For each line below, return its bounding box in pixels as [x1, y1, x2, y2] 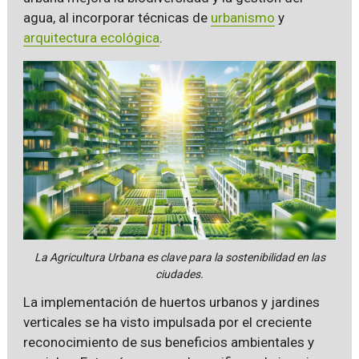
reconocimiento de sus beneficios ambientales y [22, 333, 314, 350]
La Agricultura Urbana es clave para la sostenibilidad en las [34, 250, 325, 264]
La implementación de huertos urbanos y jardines [22, 293, 320, 310]
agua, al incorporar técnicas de [22, 10, 211, 26]
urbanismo [210, 10, 275, 26]
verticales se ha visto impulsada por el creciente [22, 313, 312, 330]
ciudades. [155, 267, 204, 280]
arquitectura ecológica [22, 30, 159, 46]
